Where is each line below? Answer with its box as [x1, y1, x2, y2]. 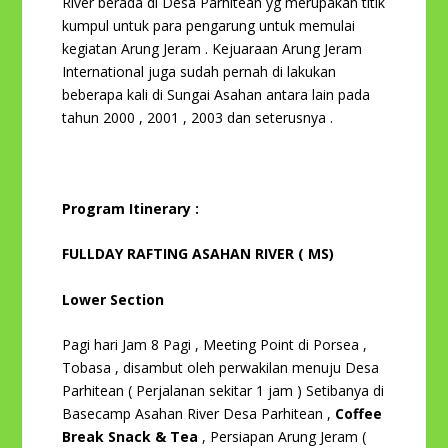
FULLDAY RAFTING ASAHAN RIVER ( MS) [62, 244, 335, 264]
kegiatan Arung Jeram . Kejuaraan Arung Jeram [62, 39, 363, 58]
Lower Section [62, 289, 165, 309]
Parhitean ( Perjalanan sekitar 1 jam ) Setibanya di [62, 380, 385, 400]
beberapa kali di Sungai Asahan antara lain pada [62, 85, 371, 104]
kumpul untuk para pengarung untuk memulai [62, 16, 356, 35]
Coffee [335, 403, 383, 423]
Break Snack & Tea [62, 426, 203, 446]
